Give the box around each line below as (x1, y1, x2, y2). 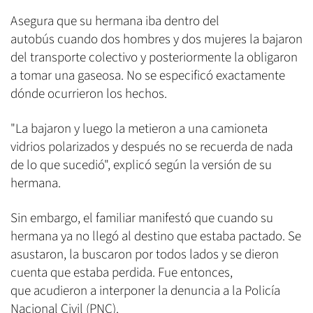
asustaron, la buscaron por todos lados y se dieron (10, 245, 279, 265)
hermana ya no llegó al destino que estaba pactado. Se (10, 227, 301, 247)
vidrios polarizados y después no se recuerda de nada (10, 138, 293, 157)
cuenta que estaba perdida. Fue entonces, (10, 263, 233, 283)
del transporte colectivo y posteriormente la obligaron (10, 48, 298, 68)
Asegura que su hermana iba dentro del (10, 12, 219, 31)
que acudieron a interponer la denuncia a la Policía (10, 282, 280, 301)
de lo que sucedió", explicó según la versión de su (10, 156, 272, 175)
